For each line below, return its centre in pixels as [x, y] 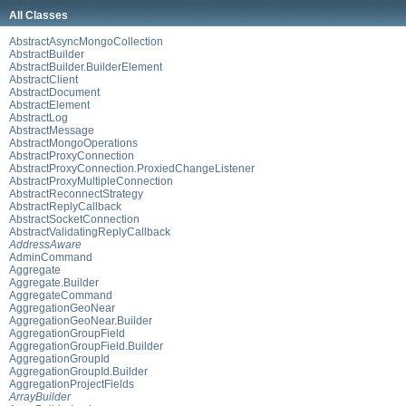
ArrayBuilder [40, 396]
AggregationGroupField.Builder [86, 346]
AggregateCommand [61, 295]
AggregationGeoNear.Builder [81, 320]
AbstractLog [39, 117]
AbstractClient [43, 79]
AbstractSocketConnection [74, 219]
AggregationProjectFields [72, 384]
